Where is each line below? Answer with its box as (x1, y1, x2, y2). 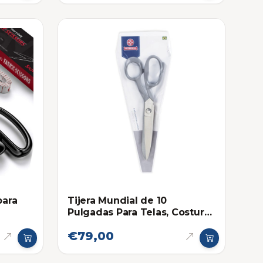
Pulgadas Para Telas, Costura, (68, 206, 212, 218)
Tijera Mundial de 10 (68, 194, 167, 206)
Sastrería (68, 218, 112, 230)
